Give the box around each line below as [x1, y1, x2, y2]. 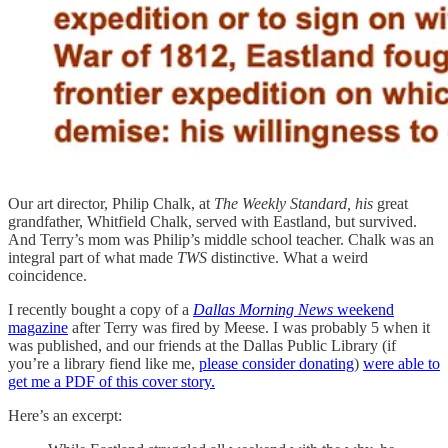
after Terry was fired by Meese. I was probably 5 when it [68, 319, 430, 337]
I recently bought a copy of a [8, 301, 193, 319]
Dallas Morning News [193, 301, 333, 319]
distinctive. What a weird [207, 249, 368, 267]
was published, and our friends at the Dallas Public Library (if [8, 337, 396, 355]
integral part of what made [8, 249, 177, 267]
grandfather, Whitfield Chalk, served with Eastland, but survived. [8, 213, 417, 231]
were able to [363, 355, 440, 373]
